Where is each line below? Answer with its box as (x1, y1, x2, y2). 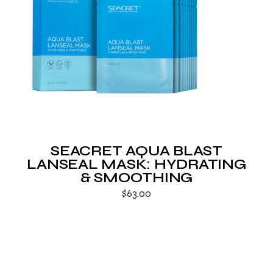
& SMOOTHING (80, 169, 193, 186)
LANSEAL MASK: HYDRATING (27, 155, 246, 173)
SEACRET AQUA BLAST (51, 142, 222, 160)
